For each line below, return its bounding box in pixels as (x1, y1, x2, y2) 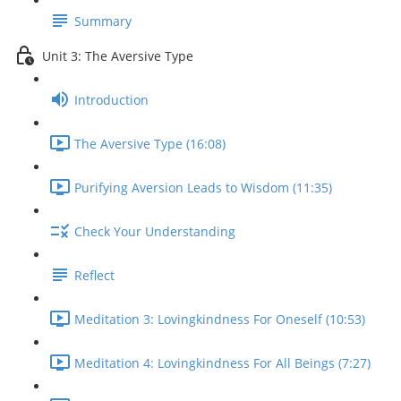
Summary (74, 13, 132, 30)
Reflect (74, 267, 115, 285)
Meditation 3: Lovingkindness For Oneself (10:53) (74, 311, 365, 328)
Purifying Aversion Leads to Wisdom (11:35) (74, 179, 332, 197)
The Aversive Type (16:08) (74, 135, 226, 153)
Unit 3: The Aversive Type (42, 47, 193, 65)
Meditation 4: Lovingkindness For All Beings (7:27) (74, 354, 371, 372)
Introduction (74, 91, 149, 109)
